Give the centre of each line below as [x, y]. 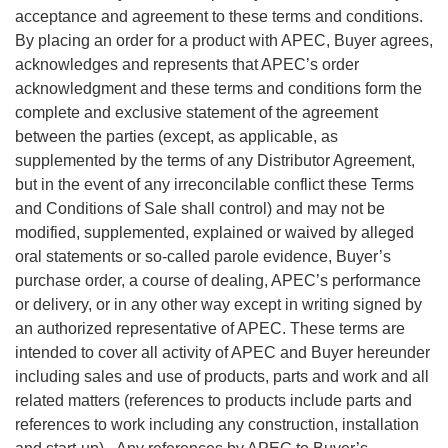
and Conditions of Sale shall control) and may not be [200, 209]
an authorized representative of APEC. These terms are [210, 329]
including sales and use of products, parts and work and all [222, 377]
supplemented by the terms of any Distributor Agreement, [215, 161]
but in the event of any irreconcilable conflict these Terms [214, 185]
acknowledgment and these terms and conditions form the [218, 89]
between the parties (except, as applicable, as [176, 137]
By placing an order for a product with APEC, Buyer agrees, [224, 41]
